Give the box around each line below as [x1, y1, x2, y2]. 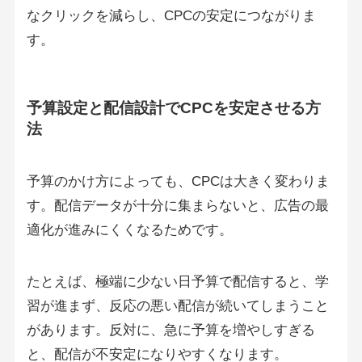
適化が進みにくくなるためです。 [26, 222, 233, 238]
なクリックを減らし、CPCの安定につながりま [26, 7, 316, 23]
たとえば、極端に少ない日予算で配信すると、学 [26, 274, 329, 290]
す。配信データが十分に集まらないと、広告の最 [26, 198, 329, 214]
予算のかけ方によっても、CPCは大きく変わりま [26, 174, 330, 190]
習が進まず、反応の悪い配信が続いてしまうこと [26, 298, 329, 314]
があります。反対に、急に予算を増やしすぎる [26, 322, 315, 339]
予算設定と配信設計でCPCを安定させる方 [26, 99, 321, 116]
